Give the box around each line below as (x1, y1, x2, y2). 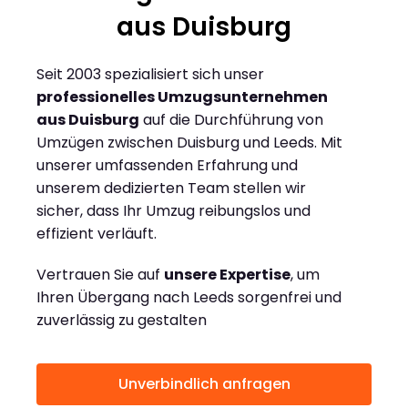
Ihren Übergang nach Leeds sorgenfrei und (36, 287, 342, 309)
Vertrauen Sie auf (36, 264, 164, 286)
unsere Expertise (164, 264, 291, 286)
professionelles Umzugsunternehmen (36, 87, 328, 108)
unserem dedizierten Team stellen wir (36, 178, 306, 199)
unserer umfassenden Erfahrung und (36, 155, 298, 177)
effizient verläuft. (36, 223, 157, 245)
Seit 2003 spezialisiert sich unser (36, 64, 264, 86)
